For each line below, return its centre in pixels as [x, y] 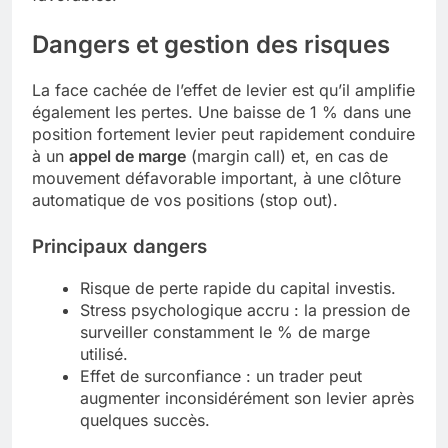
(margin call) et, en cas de [287, 155]
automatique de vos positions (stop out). [185, 199]
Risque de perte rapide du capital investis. [238, 287]
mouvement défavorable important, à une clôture [216, 177]
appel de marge [127, 155]
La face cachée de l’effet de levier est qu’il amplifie [223, 89]
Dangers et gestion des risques [211, 44]
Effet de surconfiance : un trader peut [221, 375]
